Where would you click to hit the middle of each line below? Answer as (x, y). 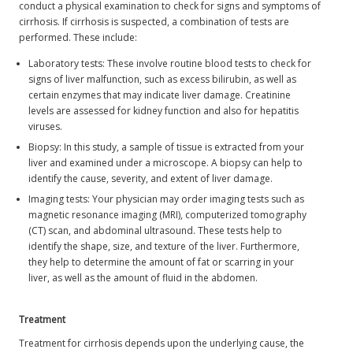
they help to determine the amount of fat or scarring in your (162, 262)
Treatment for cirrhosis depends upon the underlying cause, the (162, 343)
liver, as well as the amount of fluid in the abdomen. (143, 277)
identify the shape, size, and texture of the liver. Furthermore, (164, 246)
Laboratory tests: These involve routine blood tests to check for (170, 63)
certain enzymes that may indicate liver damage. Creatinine (160, 95)
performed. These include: (78, 37)
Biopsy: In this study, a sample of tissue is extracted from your (167, 147)
